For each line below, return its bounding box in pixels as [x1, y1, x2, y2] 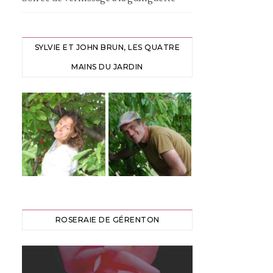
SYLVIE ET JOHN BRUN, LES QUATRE [34, 43, 180, 52]
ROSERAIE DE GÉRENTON [55, 214, 160, 224]
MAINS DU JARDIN [71, 62, 143, 71]
